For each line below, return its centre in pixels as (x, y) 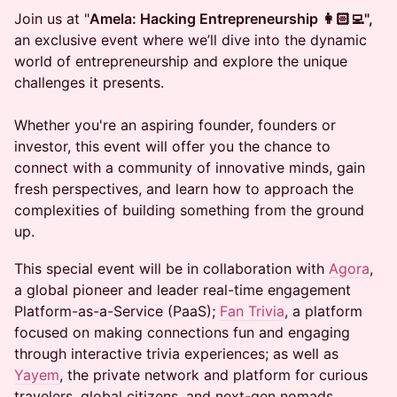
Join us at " (52, 19)
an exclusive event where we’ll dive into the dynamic (191, 40)
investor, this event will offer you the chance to (172, 146)
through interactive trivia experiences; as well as (176, 354)
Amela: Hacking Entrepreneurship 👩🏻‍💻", (231, 19)
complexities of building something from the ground (189, 210)
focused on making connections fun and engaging (182, 332)
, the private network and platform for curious (214, 375)
